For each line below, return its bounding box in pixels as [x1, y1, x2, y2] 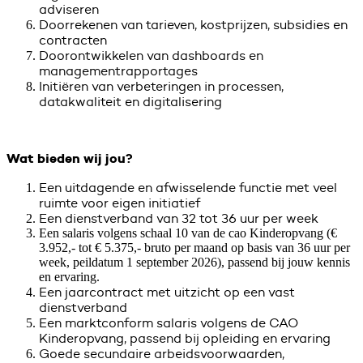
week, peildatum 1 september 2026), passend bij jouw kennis [39, 254, 350, 269]
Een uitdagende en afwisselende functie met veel [39, 179, 337, 195]
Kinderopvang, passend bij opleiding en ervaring [39, 330, 331, 346]
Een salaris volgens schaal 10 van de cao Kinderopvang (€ [39, 225, 337, 240]
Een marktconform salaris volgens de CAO [39, 314, 298, 331]
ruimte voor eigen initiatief [39, 194, 200, 211]
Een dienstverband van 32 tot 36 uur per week [39, 210, 318, 226]
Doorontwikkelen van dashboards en [39, 47, 263, 63]
